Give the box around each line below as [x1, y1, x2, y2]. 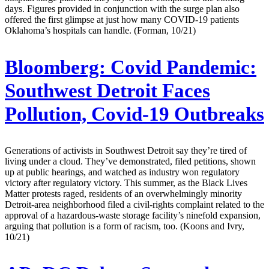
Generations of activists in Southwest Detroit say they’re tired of [5, 145, 247, 156]
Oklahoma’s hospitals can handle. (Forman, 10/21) [5, 25, 196, 35]
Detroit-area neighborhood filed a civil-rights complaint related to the [5, 199, 264, 210]
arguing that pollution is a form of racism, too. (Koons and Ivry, [5, 221, 244, 232]
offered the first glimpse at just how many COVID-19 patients [5, 14, 239, 25]
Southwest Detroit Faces [5, 79, 210, 101]
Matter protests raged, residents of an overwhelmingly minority [5, 189, 242, 199]
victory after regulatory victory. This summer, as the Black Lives [5, 178, 247, 189]
